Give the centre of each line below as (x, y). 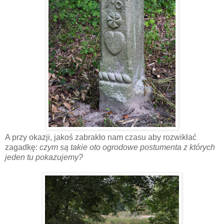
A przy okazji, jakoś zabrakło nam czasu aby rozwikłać (101, 137)
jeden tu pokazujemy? (44, 157)
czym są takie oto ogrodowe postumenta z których (126, 147)
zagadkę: (21, 147)
